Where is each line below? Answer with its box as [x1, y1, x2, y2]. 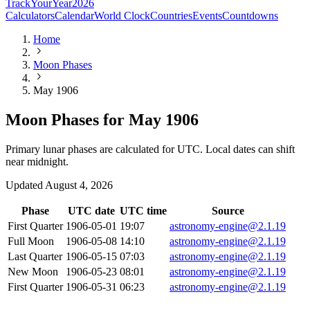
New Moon [8, 265, 58, 277]
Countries [150, 10, 192, 21]
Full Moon [8, 235, 54, 247]
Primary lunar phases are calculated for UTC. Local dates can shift [6, 143, 295, 155]
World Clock [94, 10, 150, 21]
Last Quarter [8, 250, 62, 262]
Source [211, 204, 244, 217]
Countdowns [222, 10, 278, 21]
